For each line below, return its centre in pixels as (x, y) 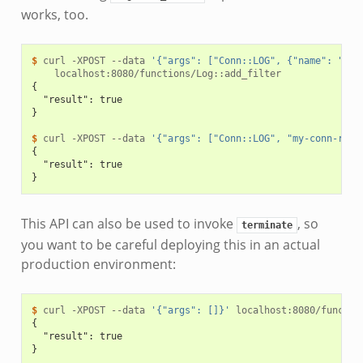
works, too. (54, 15)
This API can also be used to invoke (128, 224)
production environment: (98, 265)
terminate (267, 226)
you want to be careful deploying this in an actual (170, 245)
